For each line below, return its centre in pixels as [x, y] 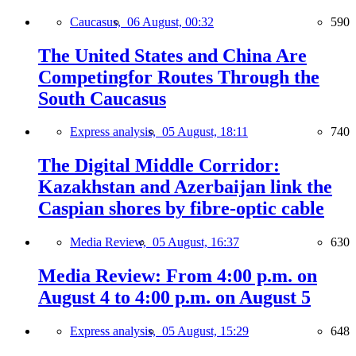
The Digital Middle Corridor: [159, 166]
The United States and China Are [172, 55]
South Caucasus [102, 98]
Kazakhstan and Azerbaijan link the [185, 187]
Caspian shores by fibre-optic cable [181, 209]
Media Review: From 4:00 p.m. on [178, 276]
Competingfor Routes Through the [179, 77]
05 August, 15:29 [205, 331]
